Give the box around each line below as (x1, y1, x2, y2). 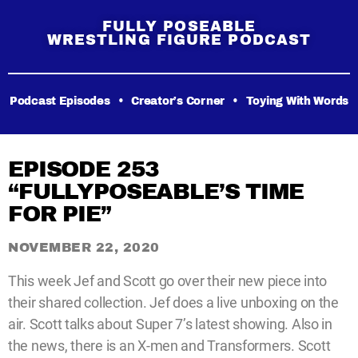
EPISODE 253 (8, 157, 160, 181)
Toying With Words (245, 95, 349, 107)
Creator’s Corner (131, 95, 225, 107)
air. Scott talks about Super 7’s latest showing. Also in (8, 316, 332, 332)
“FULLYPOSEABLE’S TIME (8, 179, 304, 204)
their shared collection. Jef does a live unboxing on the (8, 294, 339, 311)
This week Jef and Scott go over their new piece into (8, 272, 327, 289)
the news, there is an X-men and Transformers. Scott (8, 337, 331, 354)
